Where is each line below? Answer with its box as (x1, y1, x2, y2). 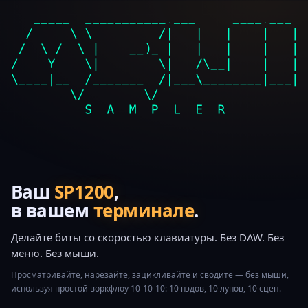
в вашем (11, 198, 93, 223)
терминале (93, 198, 195, 223)
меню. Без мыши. (11, 246, 99, 261)
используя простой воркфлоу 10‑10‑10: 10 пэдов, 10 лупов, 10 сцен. (11, 283, 281, 295)
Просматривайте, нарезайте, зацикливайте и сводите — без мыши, (11, 269, 289, 281)
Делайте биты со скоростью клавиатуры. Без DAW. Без (11, 230, 284, 245)
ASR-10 (54, 179, 112, 205)
